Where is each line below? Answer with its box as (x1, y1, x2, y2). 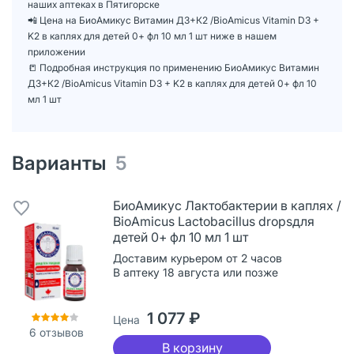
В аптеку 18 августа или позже (113, 265, 278, 279)
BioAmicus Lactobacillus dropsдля (113, 213, 314, 229)
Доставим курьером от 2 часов (113, 250, 282, 265)
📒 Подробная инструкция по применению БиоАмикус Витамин (28, 61, 319, 73)
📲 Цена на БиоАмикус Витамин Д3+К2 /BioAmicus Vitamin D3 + (28, 13, 319, 26)
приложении (28, 45, 85, 58)
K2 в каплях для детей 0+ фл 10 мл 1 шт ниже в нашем (28, 29, 277, 42)
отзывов (36, 325, 84, 339)
